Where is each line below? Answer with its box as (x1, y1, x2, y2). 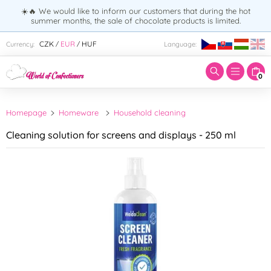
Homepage (6, 107, 47, 117)
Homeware (59, 107, 99, 117)
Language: (164, 39, 197, 48)
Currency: (6, 39, 34, 48)
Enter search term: (12, 22, 103, 36)
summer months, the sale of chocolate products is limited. (30, 16, 241, 25)
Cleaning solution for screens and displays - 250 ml (6, 128, 236, 141)
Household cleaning (113, 107, 186, 117)
